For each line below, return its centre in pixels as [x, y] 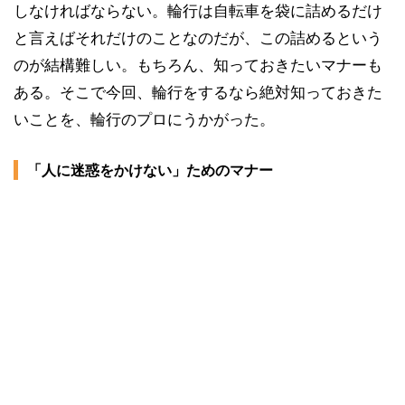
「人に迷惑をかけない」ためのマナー [150, 170]
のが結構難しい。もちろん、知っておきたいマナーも [198, 65]
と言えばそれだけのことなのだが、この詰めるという [198, 38]
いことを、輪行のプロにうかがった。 [144, 119]
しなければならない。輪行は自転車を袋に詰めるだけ [198, 11]
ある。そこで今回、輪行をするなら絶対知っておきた [198, 92]
